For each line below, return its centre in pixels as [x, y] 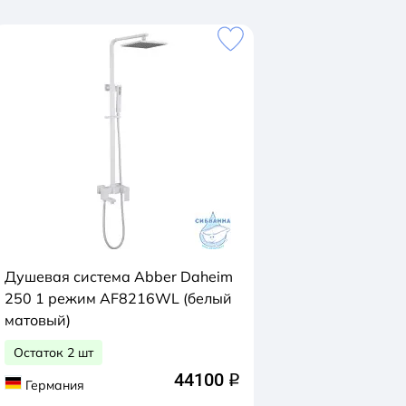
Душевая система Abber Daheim [119, 276]
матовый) [38, 320]
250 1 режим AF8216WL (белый [118, 298]
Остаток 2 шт [53, 353]
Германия [54, 385]
